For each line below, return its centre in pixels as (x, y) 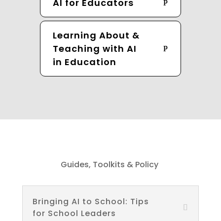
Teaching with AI (94, 49)
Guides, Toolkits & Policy (109, 165)
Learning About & (96, 35)
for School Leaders (74, 213)
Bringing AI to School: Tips (91, 202)
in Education (84, 62)
